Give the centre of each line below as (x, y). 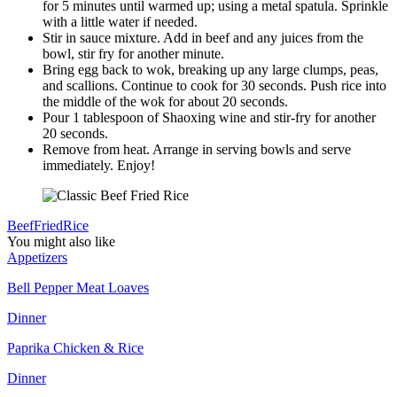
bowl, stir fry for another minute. (133, 53)
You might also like (61, 241)
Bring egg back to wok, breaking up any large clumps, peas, (210, 69)
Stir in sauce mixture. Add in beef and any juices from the (203, 37)
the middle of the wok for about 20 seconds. (165, 101)
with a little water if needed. (120, 21)
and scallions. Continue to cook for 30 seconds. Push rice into (214, 85)
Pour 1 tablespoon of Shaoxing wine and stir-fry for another (209, 117)
